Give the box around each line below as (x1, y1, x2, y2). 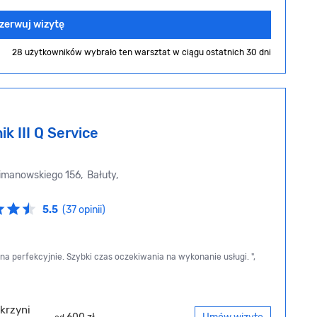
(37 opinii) (62, 204, 105, 217)
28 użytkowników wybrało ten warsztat (12, 47, 173, 58)
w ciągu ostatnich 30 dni (173, 47, 271, 58)
